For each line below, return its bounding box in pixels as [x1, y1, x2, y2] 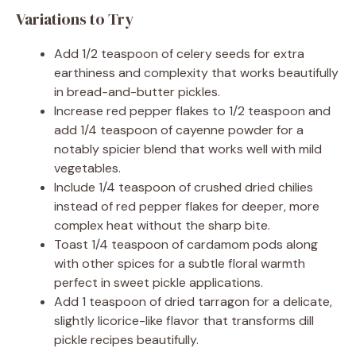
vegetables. [54, 160, 121, 177]
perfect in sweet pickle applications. [54, 274, 263, 292]
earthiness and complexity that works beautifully [54, 64, 339, 82]
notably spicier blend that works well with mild [54, 141, 322, 158]
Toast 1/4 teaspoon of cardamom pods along [54, 236, 318, 253]
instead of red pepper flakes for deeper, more [54, 198, 319, 215]
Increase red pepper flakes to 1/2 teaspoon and [54, 103, 331, 120]
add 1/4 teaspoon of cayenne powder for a [54, 122, 304, 139]
